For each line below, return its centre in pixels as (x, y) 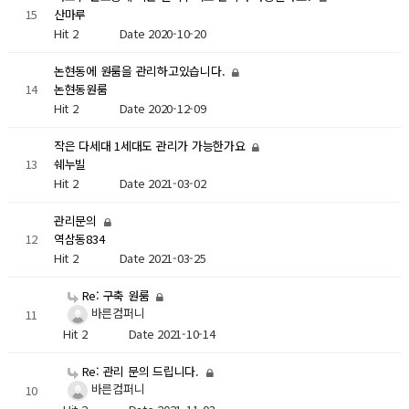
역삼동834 (79, 239)
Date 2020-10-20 (163, 33)
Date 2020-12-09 (163, 108)
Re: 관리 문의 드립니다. (140, 372)
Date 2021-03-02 (163, 183)
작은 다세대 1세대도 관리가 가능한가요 (151, 146)
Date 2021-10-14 (172, 334)
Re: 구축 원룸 (115, 296)
